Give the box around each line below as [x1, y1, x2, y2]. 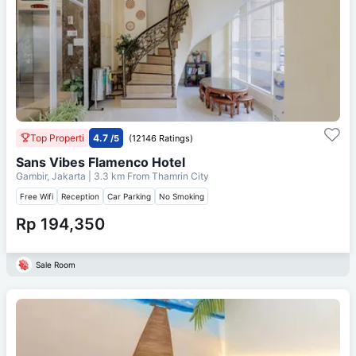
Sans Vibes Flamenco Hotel [16, 153, 185, 170]
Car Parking [107, 191, 151, 201]
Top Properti [30, 131, 84, 144]
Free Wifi [20, 191, 53, 201]
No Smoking [159, 191, 204, 201]
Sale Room [36, 259, 75, 269]
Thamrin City [152, 169, 209, 182]
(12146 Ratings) [129, 132, 193, 144]
